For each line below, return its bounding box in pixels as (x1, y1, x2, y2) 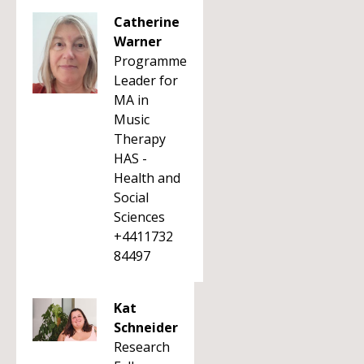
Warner (114, 32, 162, 50)
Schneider (114, 318, 178, 336)
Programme (114, 52, 187, 70)
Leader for (114, 71, 178, 89)
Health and (114, 169, 180, 187)
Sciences (114, 208, 165, 226)
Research (114, 338, 170, 356)
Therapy (114, 130, 166, 148)
